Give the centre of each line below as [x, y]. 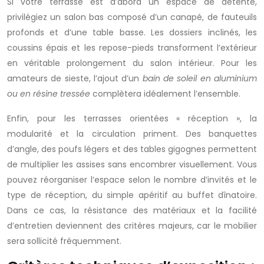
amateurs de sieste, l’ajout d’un [75, 78]
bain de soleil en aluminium [200, 78]
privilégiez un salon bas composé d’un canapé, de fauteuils [132, 17]
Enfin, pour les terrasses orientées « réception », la [132, 118]
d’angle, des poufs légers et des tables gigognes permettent [132, 149]
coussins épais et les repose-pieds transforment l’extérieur [132, 48]
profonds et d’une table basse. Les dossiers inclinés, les [132, 32]
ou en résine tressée [49, 94]
